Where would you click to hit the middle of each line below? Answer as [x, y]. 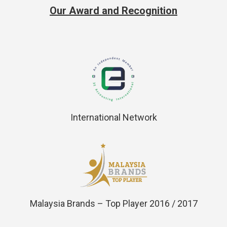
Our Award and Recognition [113, 10]
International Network [113, 117]
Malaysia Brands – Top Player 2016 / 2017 [113, 203]
